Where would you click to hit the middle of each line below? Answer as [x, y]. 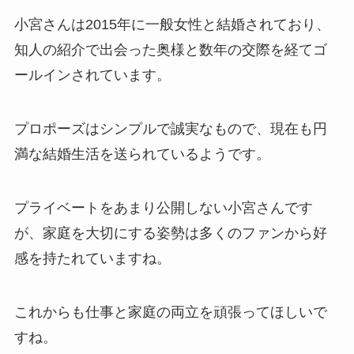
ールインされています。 [92, 75]
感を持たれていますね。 [92, 258]
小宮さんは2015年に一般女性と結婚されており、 [172, 25]
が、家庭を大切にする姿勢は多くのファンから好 [170, 233]
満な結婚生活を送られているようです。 [142, 154]
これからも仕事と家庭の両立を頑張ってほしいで [170, 312]
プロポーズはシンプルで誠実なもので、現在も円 [170, 128]
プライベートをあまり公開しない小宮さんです [163, 207]
